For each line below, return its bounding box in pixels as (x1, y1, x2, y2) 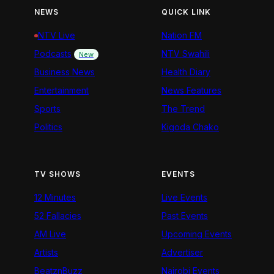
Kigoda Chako (161, 122, 219, 133)
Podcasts (34, 48, 72, 59)
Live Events (161, 192, 207, 203)
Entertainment (34, 85, 89, 96)
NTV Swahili (161, 48, 210, 59)
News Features (161, 85, 221, 96)
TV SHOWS (34, 169, 81, 179)
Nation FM (161, 30, 202, 41)
